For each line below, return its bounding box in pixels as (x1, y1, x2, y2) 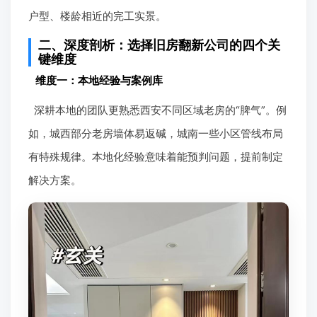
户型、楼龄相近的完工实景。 (28, 9, 166, 23)
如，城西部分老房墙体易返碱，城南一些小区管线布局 (28, 127, 283, 141)
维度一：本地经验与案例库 (35, 74, 163, 88)
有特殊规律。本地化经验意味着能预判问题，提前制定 (28, 150, 283, 164)
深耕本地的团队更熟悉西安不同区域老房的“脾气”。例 (33, 103, 287, 117)
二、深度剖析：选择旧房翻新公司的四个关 (38, 38, 280, 53)
